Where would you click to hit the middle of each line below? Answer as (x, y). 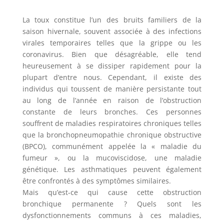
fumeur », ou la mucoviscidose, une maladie (112, 157)
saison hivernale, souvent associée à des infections (112, 31)
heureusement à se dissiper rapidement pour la (112, 65)
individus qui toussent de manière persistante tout (112, 88)
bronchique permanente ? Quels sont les (112, 203)
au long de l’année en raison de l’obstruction (112, 100)
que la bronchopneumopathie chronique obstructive (112, 134)
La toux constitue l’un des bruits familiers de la (112, 19)
